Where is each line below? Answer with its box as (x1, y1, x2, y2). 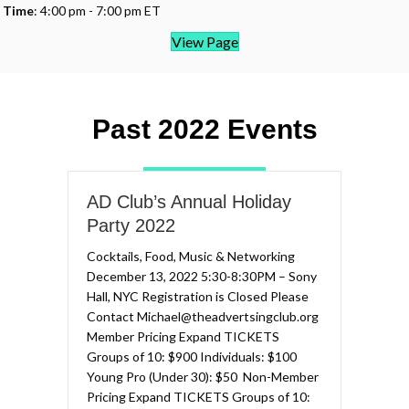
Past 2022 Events (91, 114, 318, 144)
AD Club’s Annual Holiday (87, 192, 291, 212)
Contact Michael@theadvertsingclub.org (87, 309, 319, 324)
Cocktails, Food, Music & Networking (87, 248, 295, 264)
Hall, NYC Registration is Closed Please (87, 288, 309, 304)
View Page (171, 33, 238, 50)
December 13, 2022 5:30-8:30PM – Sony (87, 268, 317, 284)
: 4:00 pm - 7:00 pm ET (34, 3, 161, 18)
